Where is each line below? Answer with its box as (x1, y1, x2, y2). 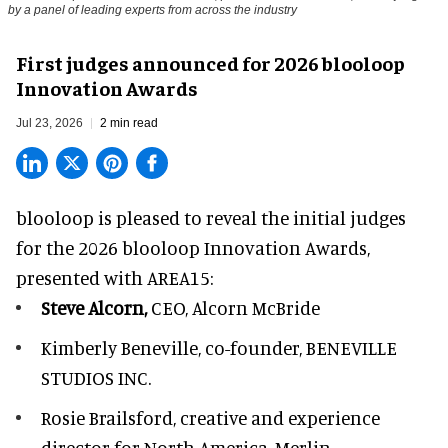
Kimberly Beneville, (41, 335, 201, 359)
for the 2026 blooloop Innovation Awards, (16, 235, 370, 259)
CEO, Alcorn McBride (151, 295, 320, 319)
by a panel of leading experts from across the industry (8, 2, 297, 17)
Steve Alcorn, (41, 295, 151, 319)
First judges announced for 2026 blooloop (16, 49, 405, 75)
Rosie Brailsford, (41, 405, 176, 429)
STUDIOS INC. (41, 365, 151, 389)
